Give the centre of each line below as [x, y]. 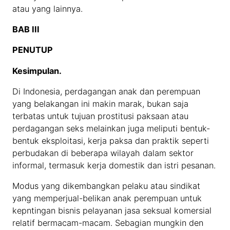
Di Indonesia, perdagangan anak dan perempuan [107, 91]
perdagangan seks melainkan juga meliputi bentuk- [111, 128]
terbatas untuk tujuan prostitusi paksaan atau [101, 116]
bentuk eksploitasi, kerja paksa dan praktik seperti [111, 140]
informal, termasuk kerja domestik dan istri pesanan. [114, 165]
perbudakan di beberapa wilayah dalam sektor [103, 153]
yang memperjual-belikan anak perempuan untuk [107, 198]
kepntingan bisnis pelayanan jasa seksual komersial [112, 211]
